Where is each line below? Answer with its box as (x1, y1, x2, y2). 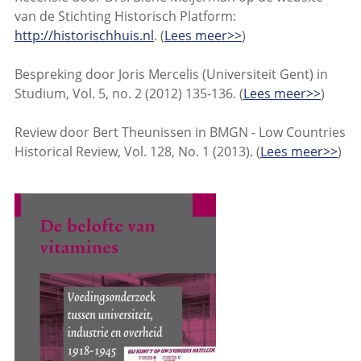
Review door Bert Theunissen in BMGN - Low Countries (14, 123, 346, 142)
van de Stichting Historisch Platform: (14, 7, 236, 26)
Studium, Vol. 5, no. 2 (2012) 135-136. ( (14, 85, 243, 103)
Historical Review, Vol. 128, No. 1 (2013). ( (14, 143, 260, 161)
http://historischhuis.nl (14, 27, 154, 45)
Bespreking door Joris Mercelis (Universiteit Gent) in (14, 65, 328, 84)
